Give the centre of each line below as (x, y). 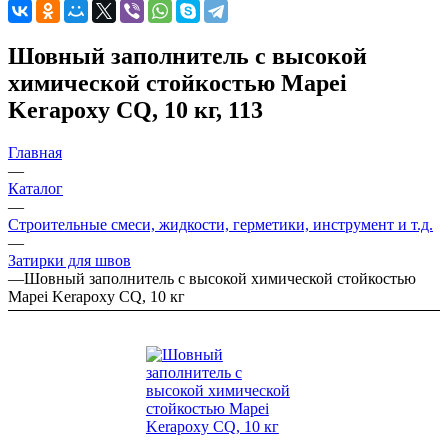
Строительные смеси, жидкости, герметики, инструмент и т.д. (220, 224)
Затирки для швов (69, 260)
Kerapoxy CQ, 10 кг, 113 (135, 109)
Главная (35, 152)
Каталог (35, 188)
